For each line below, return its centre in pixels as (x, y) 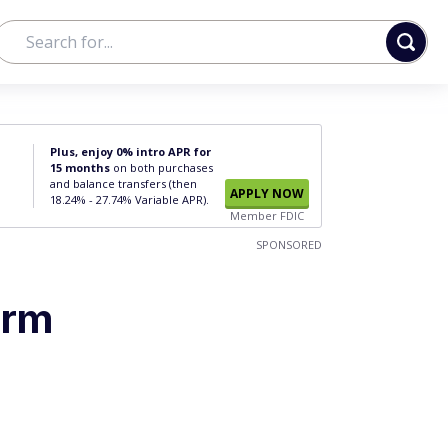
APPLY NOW (267, 193)
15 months (80, 167)
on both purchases (161, 167)
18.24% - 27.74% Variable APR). (129, 199)
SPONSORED (289, 244)
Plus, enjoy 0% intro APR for (130, 151)
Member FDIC (267, 215)
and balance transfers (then (123, 183)
